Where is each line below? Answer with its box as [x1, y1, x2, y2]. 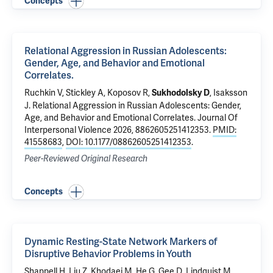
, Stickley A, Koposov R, [62, 87, 152, 98]
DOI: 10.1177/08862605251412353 [66, 136, 191, 147]
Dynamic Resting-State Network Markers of [24, 235, 217, 248]
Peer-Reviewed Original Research [24, 154, 147, 164]
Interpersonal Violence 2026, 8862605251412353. [24, 124, 213, 135]
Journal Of [196, 112, 238, 123]
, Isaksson [210, 87, 247, 98]
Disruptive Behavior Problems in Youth [24, 247, 191, 260]
